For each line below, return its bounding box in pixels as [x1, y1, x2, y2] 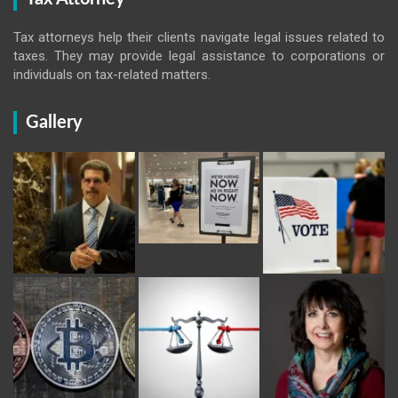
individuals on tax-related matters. [13, 67, 211, 84]
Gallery [26, 114, 83, 132]
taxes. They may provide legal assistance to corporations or [13, 48, 385, 65]
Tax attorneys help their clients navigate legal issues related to [13, 29, 385, 46]
